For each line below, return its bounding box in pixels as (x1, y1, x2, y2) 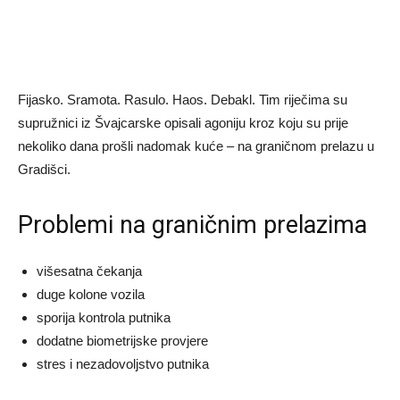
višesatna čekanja (37, 262, 142, 279)
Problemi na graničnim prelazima (18, 210, 367, 239)
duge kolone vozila (37, 286, 145, 302)
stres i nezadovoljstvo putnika (37, 355, 209, 371)
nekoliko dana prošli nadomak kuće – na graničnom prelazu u (18, 137, 374, 154)
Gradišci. (18, 161, 71, 177)
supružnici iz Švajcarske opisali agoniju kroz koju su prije (18, 114, 348, 130)
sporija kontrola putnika (37, 309, 171, 325)
